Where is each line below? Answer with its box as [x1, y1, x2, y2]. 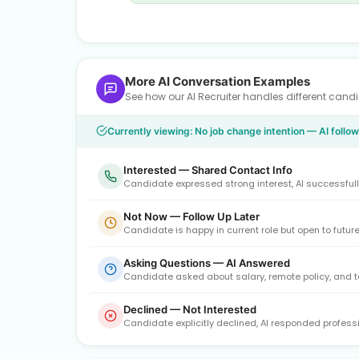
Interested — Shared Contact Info [123, 163, 292, 176]
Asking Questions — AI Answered [123, 256, 290, 269]
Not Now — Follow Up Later [123, 209, 260, 223]
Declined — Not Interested [123, 302, 256, 316]
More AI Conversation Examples [125, 73, 310, 89]
